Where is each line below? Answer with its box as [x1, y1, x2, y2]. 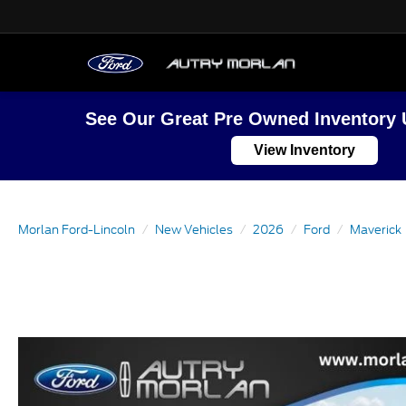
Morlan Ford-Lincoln [18, 221, 135, 238]
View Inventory [254, 142, 355, 158]
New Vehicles [155, 221, 233, 238]
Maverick [350, 221, 401, 238]
